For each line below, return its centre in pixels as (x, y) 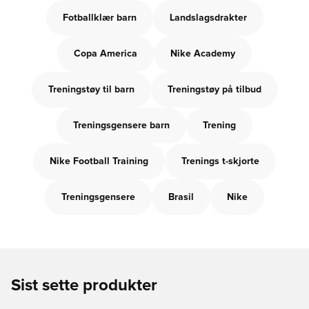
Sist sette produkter (84, 286)
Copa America (106, 54)
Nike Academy (203, 54)
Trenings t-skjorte (220, 161)
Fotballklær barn (99, 18)
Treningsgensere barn (121, 126)
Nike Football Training (99, 161)
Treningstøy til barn (91, 90)
